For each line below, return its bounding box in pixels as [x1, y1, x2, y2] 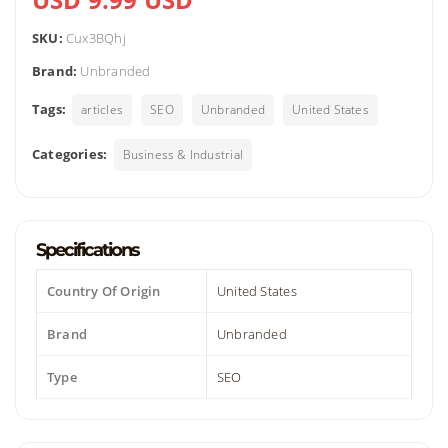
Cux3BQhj [66, 29, 126, 47]
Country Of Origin [47, 282, 161, 300]
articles [81, 101, 123, 118]
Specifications [36, 239, 139, 261]
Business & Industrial [122, 146, 243, 163]
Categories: [32, 145, 108, 163]
